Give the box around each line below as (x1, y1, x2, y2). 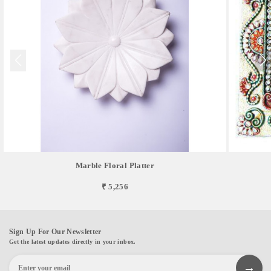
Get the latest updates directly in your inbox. (9, 238, 136, 245)
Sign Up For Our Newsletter (9, 227, 102, 236)
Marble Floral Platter (75, 160, 154, 170)
